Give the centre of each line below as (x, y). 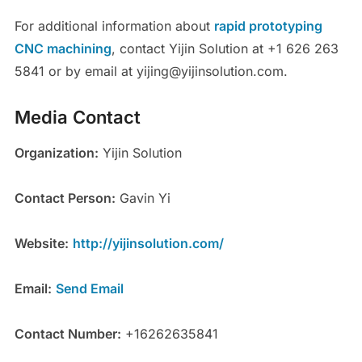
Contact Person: (65, 198)
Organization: (56, 153)
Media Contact (77, 118)
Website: (41, 244)
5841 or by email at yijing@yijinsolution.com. (151, 72)
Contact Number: (67, 334)
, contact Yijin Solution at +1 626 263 (225, 49)
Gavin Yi (143, 198)
